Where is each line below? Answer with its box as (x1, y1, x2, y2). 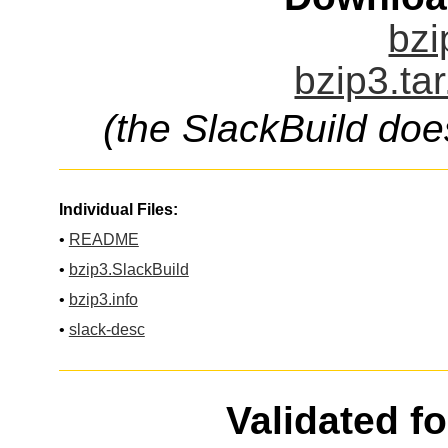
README (68, 231, 139, 249)
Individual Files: (58, 201, 178, 219)
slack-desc (68, 321, 145, 339)
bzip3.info (68, 291, 138, 309)
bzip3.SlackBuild (68, 261, 189, 279)
